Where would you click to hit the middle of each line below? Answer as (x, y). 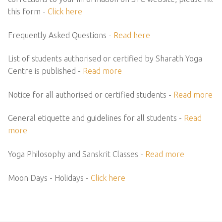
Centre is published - (45, 71)
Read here (132, 35)
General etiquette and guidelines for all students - (96, 118)
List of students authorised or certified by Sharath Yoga (105, 59)
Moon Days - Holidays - (49, 178)
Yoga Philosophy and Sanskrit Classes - (77, 154)
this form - (28, 11)
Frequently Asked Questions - (61, 35)
